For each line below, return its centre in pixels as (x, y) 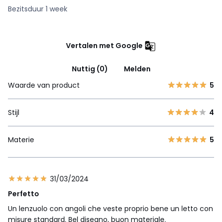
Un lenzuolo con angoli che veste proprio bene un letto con (111, 208)
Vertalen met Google (104, 45)
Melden (137, 69)
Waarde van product (44, 85)
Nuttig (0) (90, 69)
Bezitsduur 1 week (38, 9)
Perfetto (24, 194)
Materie (21, 139)
